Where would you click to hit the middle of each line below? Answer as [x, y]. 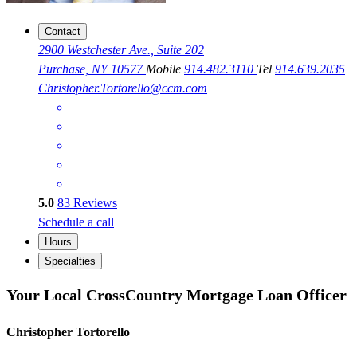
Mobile [165, 69]
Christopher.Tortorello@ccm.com [123, 88]
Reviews [94, 203]
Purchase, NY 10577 [92, 69]
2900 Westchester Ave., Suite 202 [121, 50]
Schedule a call [76, 222]
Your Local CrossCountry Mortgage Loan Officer [177, 294]
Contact [63, 32]
